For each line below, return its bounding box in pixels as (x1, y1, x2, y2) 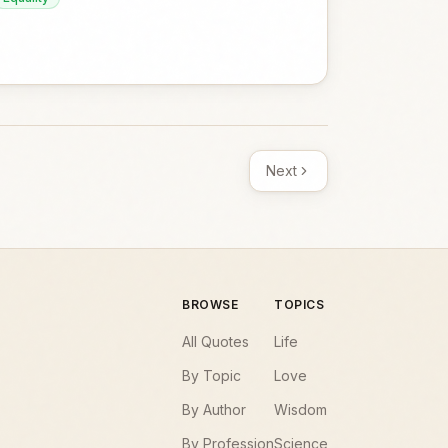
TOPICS (274, 297, 325, 312)
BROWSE (182, 297, 239, 312)
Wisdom (274, 401, 327, 418)
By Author (182, 401, 246, 418)
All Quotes (182, 333, 249, 350)
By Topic (182, 367, 241, 384)
